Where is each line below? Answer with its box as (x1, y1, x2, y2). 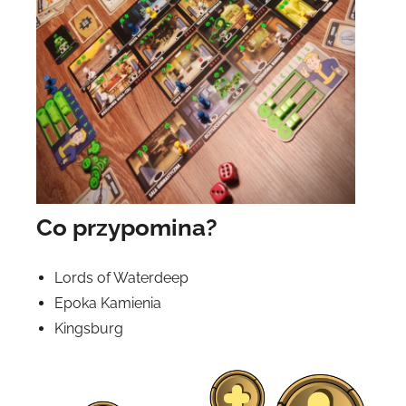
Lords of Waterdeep (54, 269, 188, 287)
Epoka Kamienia (54, 295, 161, 313)
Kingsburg (54, 320, 123, 338)
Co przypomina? (36, 214, 217, 242)
